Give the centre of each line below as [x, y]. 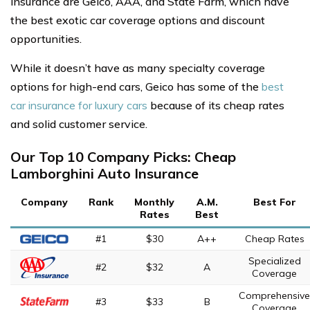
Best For [274, 202]
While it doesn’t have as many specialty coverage [138, 68]
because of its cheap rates [216, 105]
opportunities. [46, 39]
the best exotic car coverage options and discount [138, 20]
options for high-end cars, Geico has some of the [136, 86]
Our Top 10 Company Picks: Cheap [123, 157]
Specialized [274, 261]
